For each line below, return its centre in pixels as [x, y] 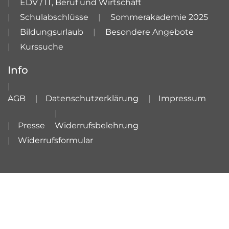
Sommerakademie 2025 [159, 17]
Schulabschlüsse [54, 17]
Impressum [182, 98]
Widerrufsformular [55, 140]
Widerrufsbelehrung [97, 125]
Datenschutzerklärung [92, 98]
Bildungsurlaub [52, 32]
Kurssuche [42, 47]
